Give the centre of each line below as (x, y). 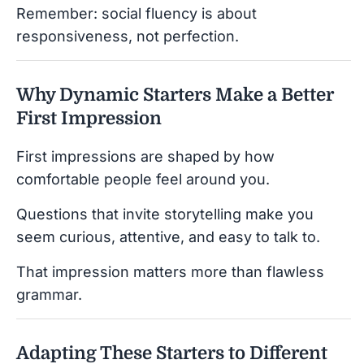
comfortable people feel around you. (143, 179)
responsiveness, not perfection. (128, 36)
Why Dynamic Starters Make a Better (175, 94)
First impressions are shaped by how (145, 156)
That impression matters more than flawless (170, 271)
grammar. (49, 294)
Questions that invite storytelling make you (165, 214)
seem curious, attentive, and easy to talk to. (168, 236)
